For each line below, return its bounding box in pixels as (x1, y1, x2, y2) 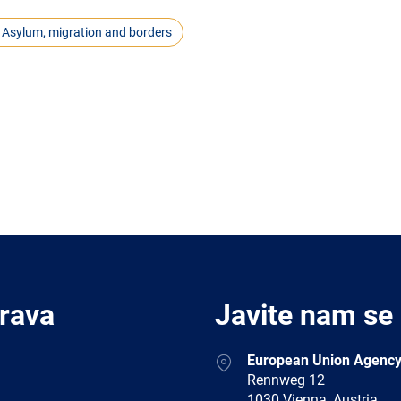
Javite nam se (215, 297, 393, 332)
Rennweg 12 (247, 371, 325, 388)
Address (214, 350, 265, 368)
